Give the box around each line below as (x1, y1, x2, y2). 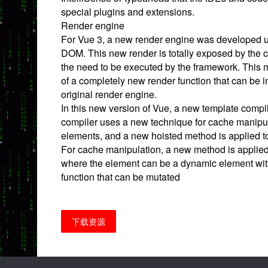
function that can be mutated (61, 170, 180, 184)
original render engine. (61, 87, 157, 101)
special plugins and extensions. (61, 5, 194, 19)
